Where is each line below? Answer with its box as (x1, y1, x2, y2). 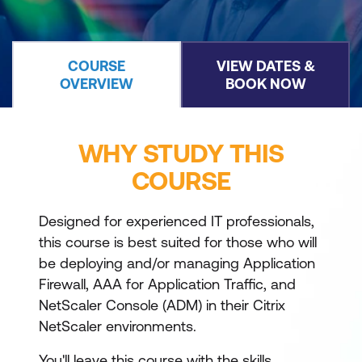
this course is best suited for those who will (39, 234, 317, 250)
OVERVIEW (60, 75, 133, 92)
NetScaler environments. (39, 318, 196, 335)
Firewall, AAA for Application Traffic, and (39, 276, 296, 293)
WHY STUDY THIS (78, 138, 284, 168)
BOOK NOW (225, 75, 306, 92)
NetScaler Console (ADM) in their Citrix (39, 297, 285, 314)
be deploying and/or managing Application (39, 255, 315, 271)
